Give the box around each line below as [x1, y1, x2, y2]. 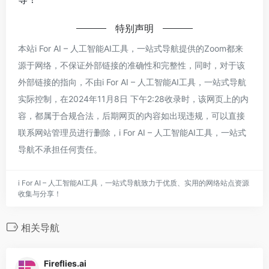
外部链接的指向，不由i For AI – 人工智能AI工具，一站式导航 [18, 76, 246, 87]
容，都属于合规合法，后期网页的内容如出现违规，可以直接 [18, 110, 245, 121]
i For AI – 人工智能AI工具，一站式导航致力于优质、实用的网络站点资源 [18, 178, 249, 187]
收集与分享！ [18, 189, 61, 198]
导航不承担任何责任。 [18, 144, 102, 154]
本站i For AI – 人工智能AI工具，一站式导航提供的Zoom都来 [18, 43, 243, 53]
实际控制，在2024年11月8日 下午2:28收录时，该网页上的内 [18, 93, 249, 104]
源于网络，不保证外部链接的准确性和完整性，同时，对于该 [18, 59, 245, 70]
